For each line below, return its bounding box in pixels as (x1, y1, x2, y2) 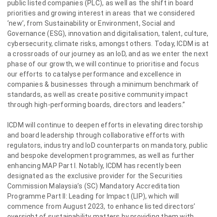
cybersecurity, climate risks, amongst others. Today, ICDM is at (7, 40, 209, 47)
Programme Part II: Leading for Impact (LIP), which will (7, 192, 179, 200)
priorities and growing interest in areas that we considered (7, 9, 195, 17)
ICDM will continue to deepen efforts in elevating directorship (7, 121, 203, 129)
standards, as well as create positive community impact (7, 91, 188, 98)
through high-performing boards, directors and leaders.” (7, 101, 186, 108)
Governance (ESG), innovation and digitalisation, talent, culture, (7, 30, 209, 37)
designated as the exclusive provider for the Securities (7, 172, 183, 180)
